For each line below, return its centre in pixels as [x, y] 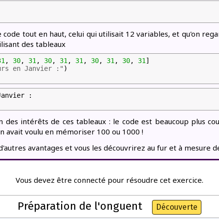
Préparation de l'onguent [80, 206]
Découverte [177, 207]
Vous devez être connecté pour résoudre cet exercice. [109, 180]
